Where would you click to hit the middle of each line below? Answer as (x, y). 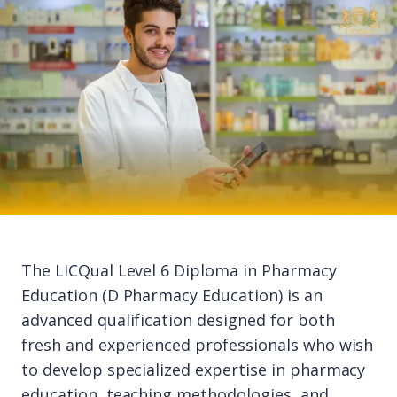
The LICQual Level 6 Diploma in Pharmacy (179, 270)
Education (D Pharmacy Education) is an (172, 295)
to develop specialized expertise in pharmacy (194, 370)
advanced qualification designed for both (178, 320)
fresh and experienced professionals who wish (198, 345)
